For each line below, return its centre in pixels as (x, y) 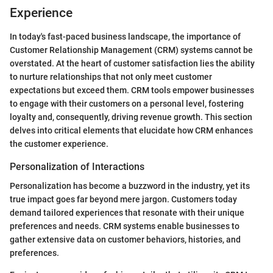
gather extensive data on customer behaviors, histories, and (125, 239)
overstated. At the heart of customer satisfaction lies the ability (132, 63)
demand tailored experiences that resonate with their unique (127, 212)
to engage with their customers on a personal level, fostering (127, 103)
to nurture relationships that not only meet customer (111, 76)
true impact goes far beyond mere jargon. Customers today (123, 199)
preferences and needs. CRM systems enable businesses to (125, 226)
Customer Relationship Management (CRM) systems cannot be (131, 50)
